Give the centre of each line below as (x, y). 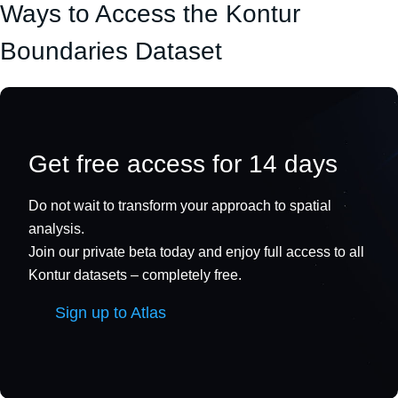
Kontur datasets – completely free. (135, 275)
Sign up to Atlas (111, 312)
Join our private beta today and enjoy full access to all (196, 251)
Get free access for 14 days (183, 163)
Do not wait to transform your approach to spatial (180, 205)
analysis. (56, 228)
